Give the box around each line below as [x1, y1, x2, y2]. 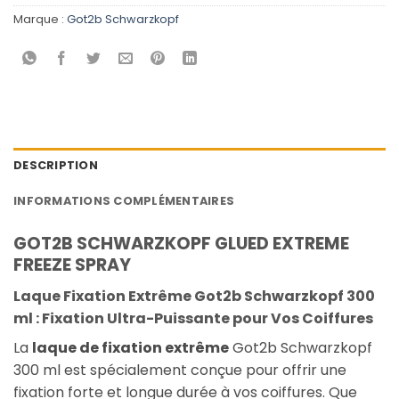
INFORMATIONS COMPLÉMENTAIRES [13, 193, 235, 209]
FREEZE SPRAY [13, 253, 131, 278]
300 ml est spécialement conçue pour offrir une [13, 359, 346, 380]
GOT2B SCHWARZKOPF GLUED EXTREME [13, 232, 349, 256]
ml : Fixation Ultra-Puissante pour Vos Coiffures [13, 307, 373, 329]
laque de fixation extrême [32, 337, 229, 358]
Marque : [13, 12, 67, 28]
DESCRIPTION [13, 158, 98, 174]
